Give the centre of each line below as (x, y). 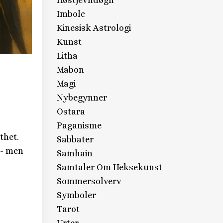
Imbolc (71, 14)
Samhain (74, 153)
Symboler (76, 195)
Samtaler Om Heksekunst (109, 167)
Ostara (71, 111)
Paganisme (79, 125)
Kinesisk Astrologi (94, 28)
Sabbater (75, 139)
